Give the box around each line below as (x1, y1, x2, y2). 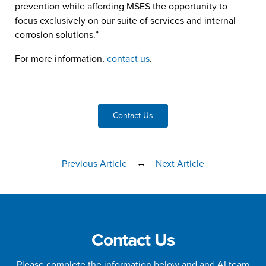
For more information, (15, 52, 107, 66)
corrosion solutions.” (15, 28, 99, 42)
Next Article (156, 157, 204, 171)
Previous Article (62, 157, 127, 171)
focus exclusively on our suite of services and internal (15, 14, 236, 28)
